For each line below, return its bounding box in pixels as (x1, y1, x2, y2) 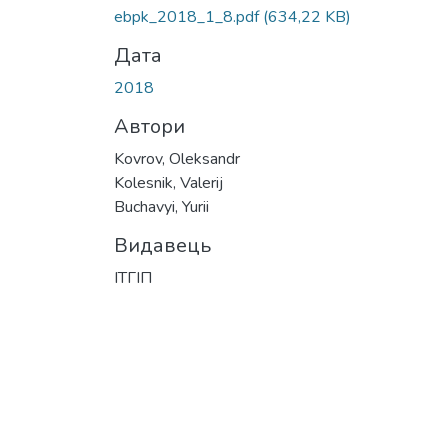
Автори (114, 112, 185, 140)
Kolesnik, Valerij (114, 171, 223, 194)
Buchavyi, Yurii (114, 195, 209, 218)
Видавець (114, 231, 211, 259)
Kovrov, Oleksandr (114, 147, 240, 170)
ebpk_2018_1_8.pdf (114, 5, 263, 28)
